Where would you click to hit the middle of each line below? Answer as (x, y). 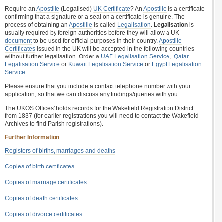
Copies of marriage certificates (46, 182)
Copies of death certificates (41, 198)
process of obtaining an (37, 25)
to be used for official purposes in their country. (95, 41)
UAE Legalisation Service (135, 56)
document (18, 41)
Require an (21, 9)
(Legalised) (76, 9)
